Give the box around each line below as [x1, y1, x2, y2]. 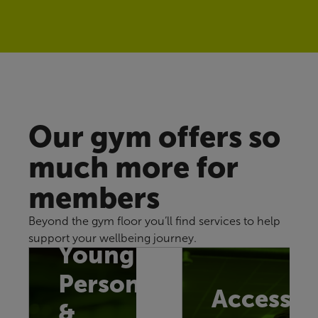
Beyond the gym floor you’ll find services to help [28, 214, 280, 227]
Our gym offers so [28, 119, 280, 153]
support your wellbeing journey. [28, 231, 197, 244]
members [28, 180, 160, 214]
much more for [28, 150, 238, 184]
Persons [58, 270, 152, 298]
